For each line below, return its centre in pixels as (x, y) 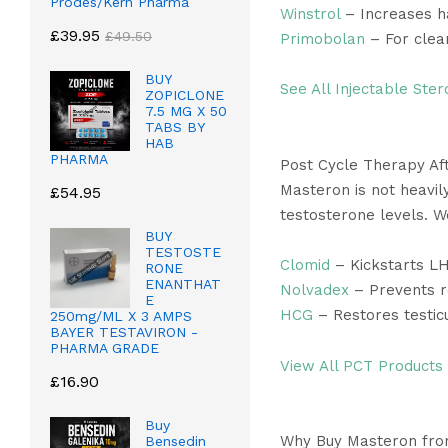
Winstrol (309, 13)
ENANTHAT (183, 284)
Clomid (304, 265)
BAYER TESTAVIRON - (124, 332)
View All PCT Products (361, 365)
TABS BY (174, 127)
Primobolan (322, 38)
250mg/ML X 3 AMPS (121, 316)
